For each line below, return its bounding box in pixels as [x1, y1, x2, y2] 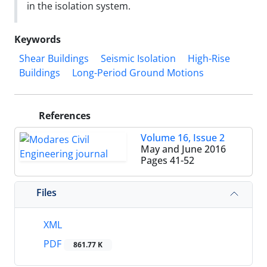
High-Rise [188, 52, 230, 65]
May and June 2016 [141, 142, 226, 156]
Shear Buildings [19, 52, 89, 65]
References [36, 109, 91, 122]
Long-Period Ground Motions [72, 66, 204, 79]
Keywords [14, 33, 61, 46]
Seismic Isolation [101, 52, 176, 65]
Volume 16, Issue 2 [141, 131, 225, 144]
